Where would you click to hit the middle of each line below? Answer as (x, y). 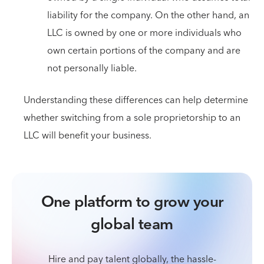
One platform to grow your (132, 202)
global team (132, 225)
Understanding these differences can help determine (136, 100)
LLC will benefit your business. (88, 136)
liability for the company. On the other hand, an (148, 15)
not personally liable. (92, 68)
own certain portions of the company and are (144, 51)
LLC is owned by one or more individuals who (144, 33)
